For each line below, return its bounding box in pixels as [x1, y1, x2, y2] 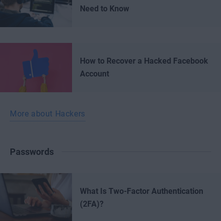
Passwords [10, 147, 54, 157]
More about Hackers [10, 109, 85, 118]
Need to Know [80, 4, 129, 13]
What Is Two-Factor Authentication [80, 186, 203, 196]
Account [80, 69, 109, 78]
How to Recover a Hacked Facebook [80, 56, 208, 66]
